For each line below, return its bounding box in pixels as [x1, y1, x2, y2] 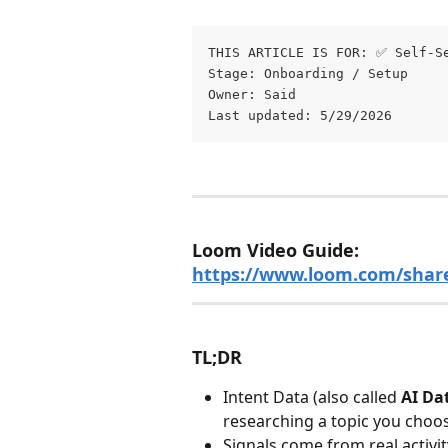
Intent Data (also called [223, 386, 401, 409]
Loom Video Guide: [192, 238, 364, 263]
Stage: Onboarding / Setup [208, 66, 416, 81]
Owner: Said [208, 87, 296, 102]
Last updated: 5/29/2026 [208, 108, 392, 123]
